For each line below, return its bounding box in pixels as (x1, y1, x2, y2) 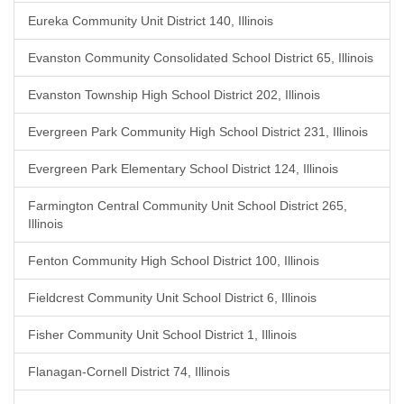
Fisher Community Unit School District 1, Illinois (28, 327, 297, 342)
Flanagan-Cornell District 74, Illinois (28, 364, 230, 379)
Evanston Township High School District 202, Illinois (28, 87, 320, 102)
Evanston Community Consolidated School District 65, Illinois (28, 50, 373, 65)
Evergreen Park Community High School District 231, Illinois (28, 124, 368, 139)
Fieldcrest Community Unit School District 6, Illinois (28, 290, 317, 305)
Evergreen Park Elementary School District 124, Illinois (28, 161, 338, 176)
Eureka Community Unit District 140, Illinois (28, 14, 273, 28)
